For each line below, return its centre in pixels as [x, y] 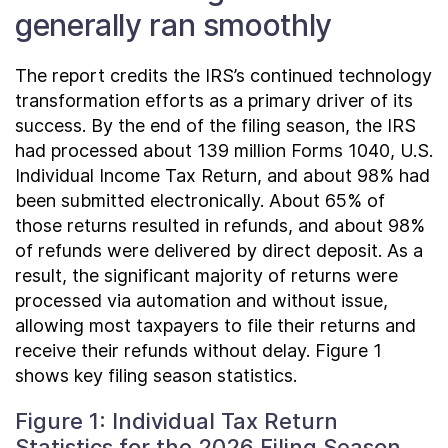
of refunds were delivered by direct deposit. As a [219, 250]
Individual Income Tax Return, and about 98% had [222, 175]
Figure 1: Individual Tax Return [176, 421]
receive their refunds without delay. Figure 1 [198, 350]
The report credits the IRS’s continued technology [223, 75]
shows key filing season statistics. [156, 375]
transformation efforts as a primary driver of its [214, 100]
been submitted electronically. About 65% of [200, 200]
